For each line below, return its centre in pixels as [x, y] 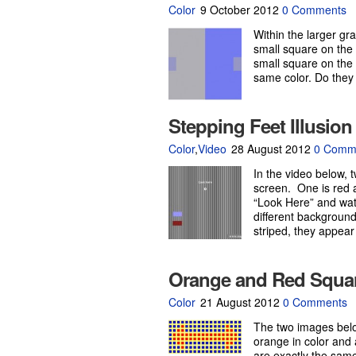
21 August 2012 [240, 302]
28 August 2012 [271, 149]
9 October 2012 [240, 10]
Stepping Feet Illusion [260, 126]
